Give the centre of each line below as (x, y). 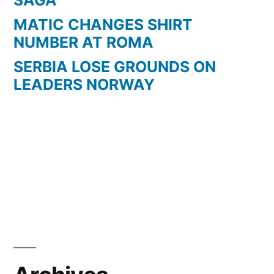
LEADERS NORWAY (84, 84)
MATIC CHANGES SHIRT (103, 24)
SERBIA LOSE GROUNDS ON (115, 66)
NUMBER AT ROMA (83, 42)
